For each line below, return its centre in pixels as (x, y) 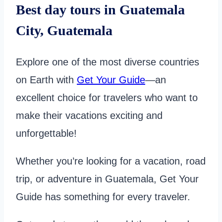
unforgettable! (46, 133)
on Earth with (46, 80)
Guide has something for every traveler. (103, 196)
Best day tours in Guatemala (100, 10)
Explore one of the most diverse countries (108, 62)
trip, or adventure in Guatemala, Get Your (107, 179)
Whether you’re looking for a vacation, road (111, 161)
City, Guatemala (64, 31)
